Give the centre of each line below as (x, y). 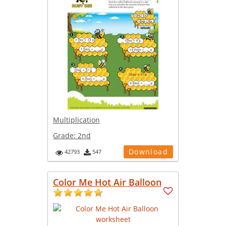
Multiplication (76, 120)
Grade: (65, 136)
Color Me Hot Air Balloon (107, 182)
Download (148, 152)
